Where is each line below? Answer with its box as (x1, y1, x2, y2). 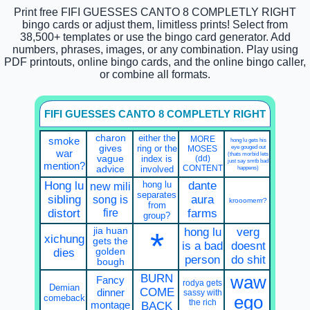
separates (137, 190, 177, 201)
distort (48, 207, 81, 221)
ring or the (136, 143, 177, 154)
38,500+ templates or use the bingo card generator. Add (19, 30, 291, 43)
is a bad (182, 239, 224, 253)
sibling (47, 193, 81, 207)
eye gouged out (230, 143, 266, 151)
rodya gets (183, 278, 223, 289)
